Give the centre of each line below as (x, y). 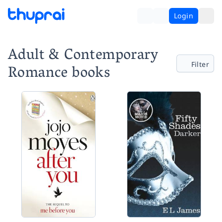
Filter (200, 64)
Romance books (59, 74)
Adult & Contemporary (83, 56)
